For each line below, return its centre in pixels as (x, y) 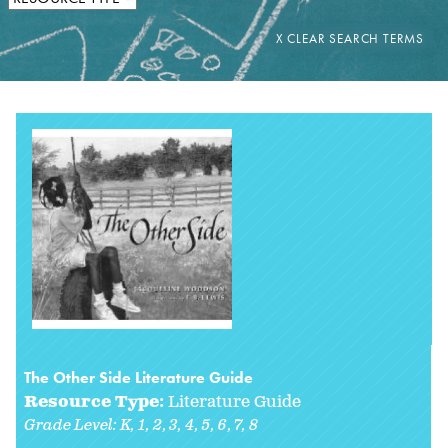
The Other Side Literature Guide (138, 377)
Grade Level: (72, 425)
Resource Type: (96, 402)
